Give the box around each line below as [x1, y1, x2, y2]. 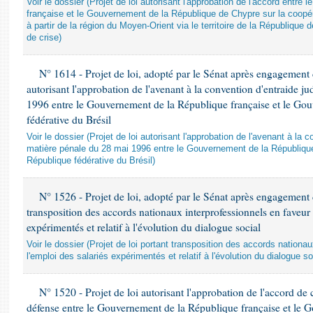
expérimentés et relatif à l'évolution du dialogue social [27, 220, 261, 234]
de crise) [27, 33, 61, 43]
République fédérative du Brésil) [27, 156, 155, 166]
